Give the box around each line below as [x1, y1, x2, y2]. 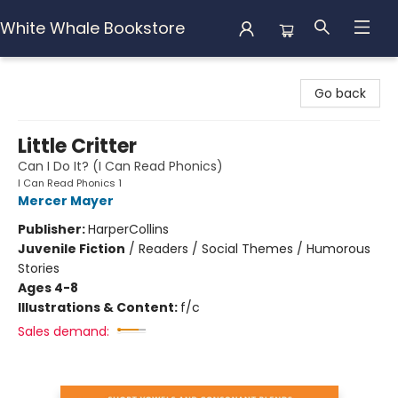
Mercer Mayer [18, 192, 114, 210]
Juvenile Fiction [18, 240, 125, 258]
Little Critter [18, 132, 137, 160]
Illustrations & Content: [18, 298, 180, 316]
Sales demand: [18, 322, 109, 340]
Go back [314, 84, 366, 102]
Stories [18, 259, 60, 277]
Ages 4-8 [18, 279, 78, 297]
